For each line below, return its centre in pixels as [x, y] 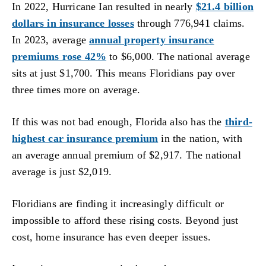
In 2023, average [51, 40]
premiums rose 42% [59, 57]
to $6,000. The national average [178, 57]
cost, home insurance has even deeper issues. [111, 237]
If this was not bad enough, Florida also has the [118, 121]
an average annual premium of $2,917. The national [126, 155]
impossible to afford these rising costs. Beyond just [125, 220]
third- [238, 121]
